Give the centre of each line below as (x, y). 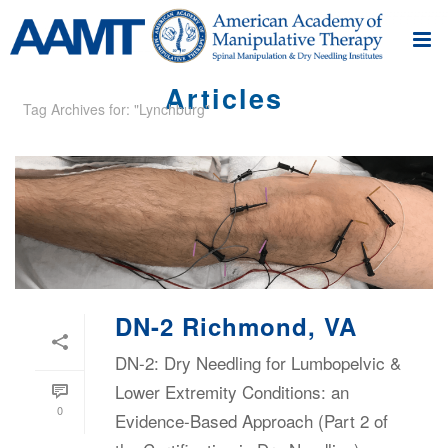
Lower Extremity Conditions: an (232, 392)
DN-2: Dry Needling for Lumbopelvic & (258, 363)
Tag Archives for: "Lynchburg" (116, 109)
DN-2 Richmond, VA (236, 326)
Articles (224, 98)
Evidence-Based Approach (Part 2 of (251, 421)
